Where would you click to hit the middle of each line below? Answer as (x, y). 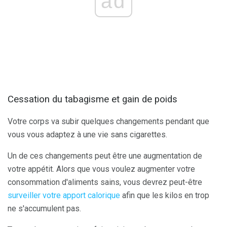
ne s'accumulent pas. (44, 209)
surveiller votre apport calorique (64, 196)
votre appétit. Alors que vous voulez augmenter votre (101, 169)
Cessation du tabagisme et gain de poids (92, 99)
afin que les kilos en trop (165, 196)
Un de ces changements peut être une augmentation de (105, 156)
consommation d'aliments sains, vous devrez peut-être (105, 182)
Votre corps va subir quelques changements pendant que (108, 122)
